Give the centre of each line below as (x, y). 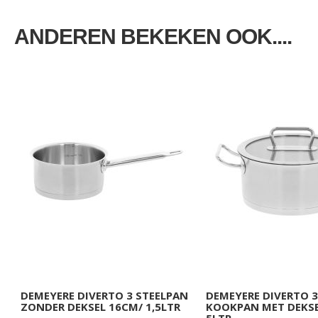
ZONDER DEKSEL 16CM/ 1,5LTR (100, 307)
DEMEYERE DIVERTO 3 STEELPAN (104, 296)
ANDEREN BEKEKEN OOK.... (153, 37)
